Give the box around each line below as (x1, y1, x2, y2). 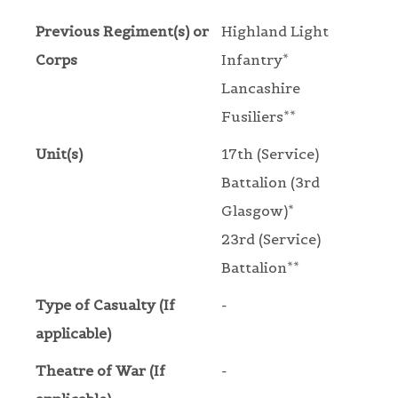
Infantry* (221, 51, 289, 69)
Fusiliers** (221, 107, 296, 126)
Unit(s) (36, 145, 83, 163)
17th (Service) (221, 145, 319, 163)
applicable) (36, 324, 111, 343)
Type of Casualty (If (36, 296, 175, 314)
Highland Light (221, 22, 329, 41)
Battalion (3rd (221, 173, 320, 192)
